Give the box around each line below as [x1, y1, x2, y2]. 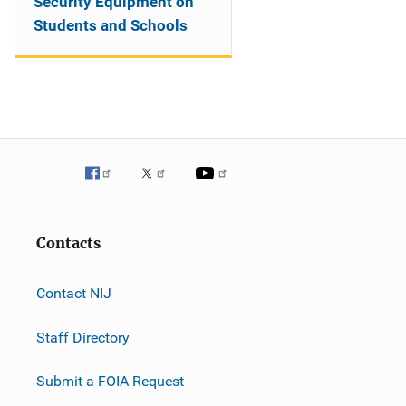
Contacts [36, 235, 101, 252]
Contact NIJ [36, 284, 111, 302]
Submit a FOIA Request [36, 372, 184, 390]
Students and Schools [34, 16, 188, 34]
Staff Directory [36, 328, 130, 346]
